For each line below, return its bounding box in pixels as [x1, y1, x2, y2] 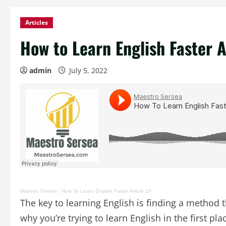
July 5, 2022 [67, 66, 109, 75]
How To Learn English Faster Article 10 [62, 188, 151, 194]
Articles [25, 18, 48, 27]
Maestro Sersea [20, 188, 57, 194]
